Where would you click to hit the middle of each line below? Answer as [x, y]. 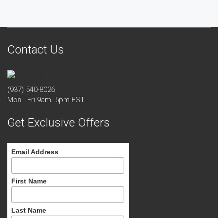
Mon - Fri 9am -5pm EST [46, 100]
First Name [29, 181]
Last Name [28, 210]
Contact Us [36, 49]
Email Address [35, 152]
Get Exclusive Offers [59, 122]
